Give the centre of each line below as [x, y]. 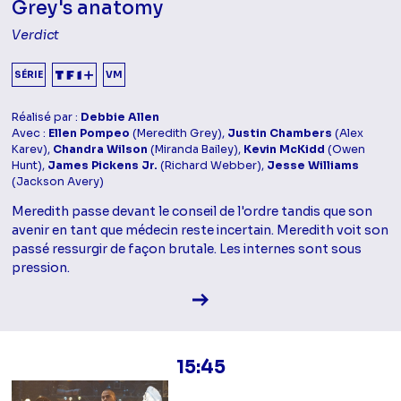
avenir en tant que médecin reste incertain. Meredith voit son [200, 230]
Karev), [33, 149]
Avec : [30, 133]
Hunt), [30, 165]
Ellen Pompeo [90, 133]
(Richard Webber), [213, 165]
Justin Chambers [280, 133]
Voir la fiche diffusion [272, 298]
